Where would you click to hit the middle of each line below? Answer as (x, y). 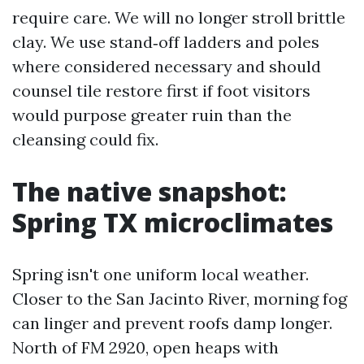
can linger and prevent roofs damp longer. (172, 323)
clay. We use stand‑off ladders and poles (166, 42)
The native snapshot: (149, 191)
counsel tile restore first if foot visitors (161, 91)
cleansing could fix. (85, 139)
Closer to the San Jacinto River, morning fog (180, 299)
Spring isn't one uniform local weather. (160, 274)
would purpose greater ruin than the (152, 115)
